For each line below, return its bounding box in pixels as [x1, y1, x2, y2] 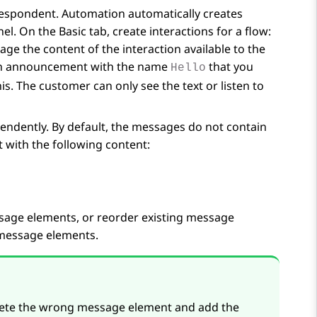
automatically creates [125, 6, 243, 22]
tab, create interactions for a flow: [86, 23, 271, 40]
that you [206, 59, 253, 75]
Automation [62, 6, 125, 22]
